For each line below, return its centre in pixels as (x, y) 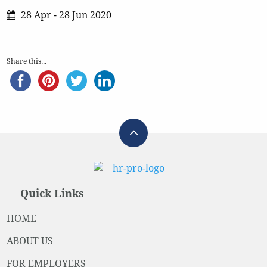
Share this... (26, 61)
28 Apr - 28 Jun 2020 (66, 15)
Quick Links (52, 194)
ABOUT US (30, 241)
